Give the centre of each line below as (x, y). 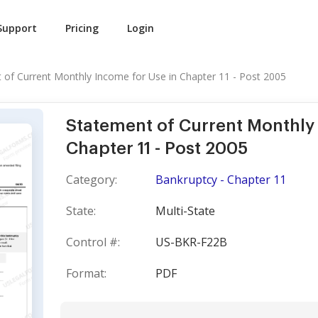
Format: (86, 273)
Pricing (82, 28)
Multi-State (185, 211)
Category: (92, 180)
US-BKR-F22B (191, 242)
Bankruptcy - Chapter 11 (221, 180)
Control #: (93, 242)
